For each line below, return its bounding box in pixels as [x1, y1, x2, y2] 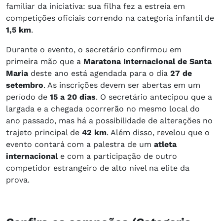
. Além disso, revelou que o [107, 128, 210, 138]
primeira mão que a [6, 57, 83, 67]
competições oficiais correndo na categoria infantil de [6, 13, 214, 23]
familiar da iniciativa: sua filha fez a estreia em [6, 1, 185, 11]
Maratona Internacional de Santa [83, 57, 212, 67]
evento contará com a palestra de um [6, 140, 154, 149]
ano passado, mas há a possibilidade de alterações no [6, 116, 213, 126]
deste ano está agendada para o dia [28, 69, 170, 78]
